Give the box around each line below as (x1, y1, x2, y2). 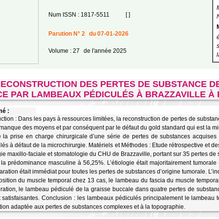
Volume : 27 (48, 47, 80, 54)
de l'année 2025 (82, 47, 127, 54)
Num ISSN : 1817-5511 (48, 11, 109, 18)
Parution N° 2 (48, 30, 85, 37)
